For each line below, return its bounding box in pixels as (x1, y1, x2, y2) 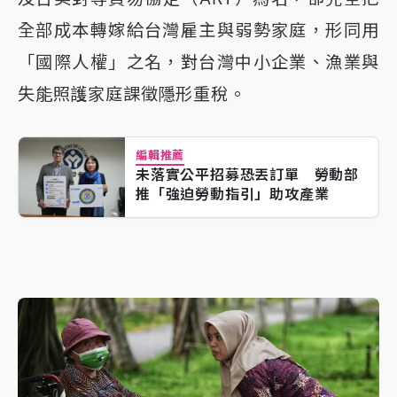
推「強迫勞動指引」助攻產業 (136, 185, 330, 204)
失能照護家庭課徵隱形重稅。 (18, 83, 246, 105)
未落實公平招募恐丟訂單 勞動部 (136, 166, 359, 184)
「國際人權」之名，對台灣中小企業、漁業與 (18, 51, 379, 74)
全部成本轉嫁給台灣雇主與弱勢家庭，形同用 (18, 19, 379, 42)
